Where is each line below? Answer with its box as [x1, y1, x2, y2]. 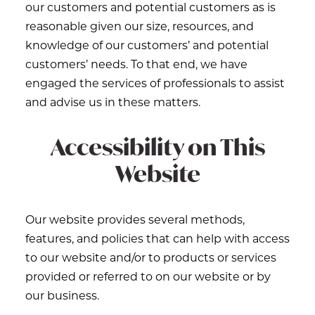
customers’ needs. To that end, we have [25, 56, 247, 71]
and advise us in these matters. [25, 94, 200, 109]
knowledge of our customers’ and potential [25, 37, 269, 52]
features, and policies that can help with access [25, 231, 290, 245]
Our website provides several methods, [25, 212, 245, 226]
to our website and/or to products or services [25, 250, 276, 264]
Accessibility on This [50, 132, 265, 162]
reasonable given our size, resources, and [25, 18, 254, 33]
